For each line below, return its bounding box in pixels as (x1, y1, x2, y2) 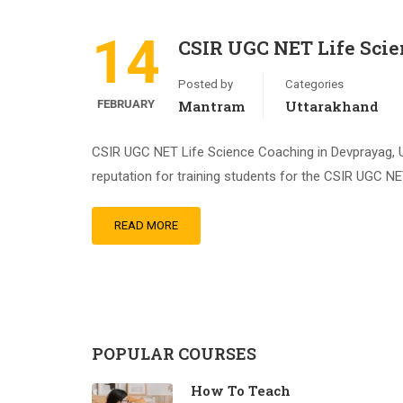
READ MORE (114, 219, 178, 232)
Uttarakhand (285, 97, 379, 115)
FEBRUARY (97, 97, 155, 111)
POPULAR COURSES (92, 343, 256, 364)
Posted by (178, 77, 233, 91)
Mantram (178, 97, 245, 115)
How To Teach (191, 381, 291, 399)
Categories (285, 77, 344, 91)
